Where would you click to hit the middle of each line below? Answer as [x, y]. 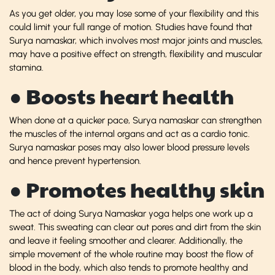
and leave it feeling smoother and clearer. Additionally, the [126, 240]
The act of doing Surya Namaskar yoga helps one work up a [131, 213]
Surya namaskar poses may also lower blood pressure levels [129, 147]
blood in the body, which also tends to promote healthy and [129, 267]
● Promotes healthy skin [137, 189]
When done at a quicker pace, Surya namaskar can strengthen [135, 120]
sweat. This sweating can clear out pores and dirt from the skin [135, 227]
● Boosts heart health [122, 96]
